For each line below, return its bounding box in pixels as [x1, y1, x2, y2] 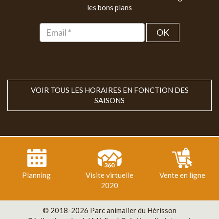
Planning [22, 171, 51, 180]
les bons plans [87, 3, 132, 12]
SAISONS [94, 96, 125, 105]
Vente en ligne [159, 171, 206, 180]
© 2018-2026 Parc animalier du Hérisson [43, 206, 176, 215]
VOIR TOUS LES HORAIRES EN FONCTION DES [30, 86, 189, 95]
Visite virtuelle [85, 171, 133, 180]
